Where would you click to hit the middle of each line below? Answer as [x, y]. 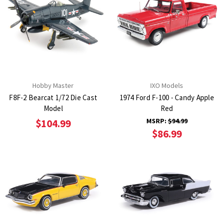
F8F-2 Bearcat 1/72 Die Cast [53, 97]
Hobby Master [53, 85]
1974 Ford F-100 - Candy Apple [167, 97]
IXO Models [167, 85]
